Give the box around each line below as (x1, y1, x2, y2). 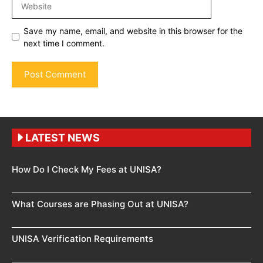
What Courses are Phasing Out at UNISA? (12, 198, 188, 210)
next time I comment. (23, 38, 104, 48)
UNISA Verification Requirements (12, 232, 153, 244)
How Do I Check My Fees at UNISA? (12, 163, 161, 175)
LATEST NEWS (25, 131, 100, 144)
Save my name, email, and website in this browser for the (23, 25, 242, 36)
